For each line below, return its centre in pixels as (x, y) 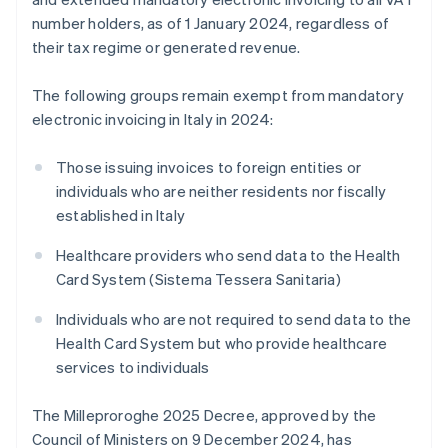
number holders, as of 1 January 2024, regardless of (211, 23)
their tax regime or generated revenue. (166, 47)
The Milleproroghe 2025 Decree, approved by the (204, 415)
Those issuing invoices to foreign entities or (209, 167)
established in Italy (120, 215)
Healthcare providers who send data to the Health (228, 255)
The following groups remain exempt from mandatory (218, 95)
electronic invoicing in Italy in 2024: (153, 119)
